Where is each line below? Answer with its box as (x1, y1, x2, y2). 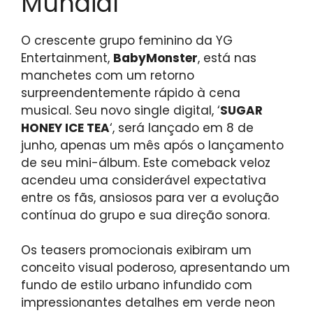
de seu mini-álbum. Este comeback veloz (21, 154, 270, 171)
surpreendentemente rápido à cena (21, 84, 240, 101)
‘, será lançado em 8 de (110, 119, 254, 136)
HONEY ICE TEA (21, 119, 110, 136)
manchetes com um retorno (21, 66, 194, 84)
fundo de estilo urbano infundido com (21, 277, 252, 294)
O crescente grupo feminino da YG (21, 31, 233, 49)
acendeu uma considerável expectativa (21, 171, 266, 189)
